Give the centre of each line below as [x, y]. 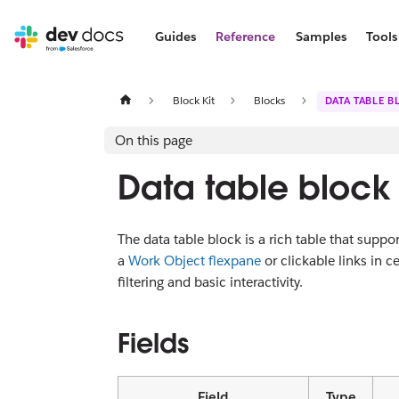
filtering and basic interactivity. [210, 282]
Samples [321, 37]
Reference [246, 37]
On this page [154, 140]
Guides [175, 37]
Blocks [270, 100]
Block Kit [193, 100]
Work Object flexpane [195, 261]
